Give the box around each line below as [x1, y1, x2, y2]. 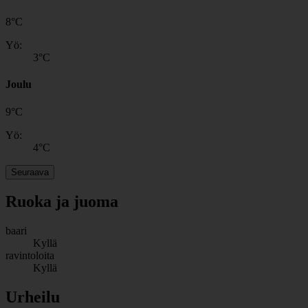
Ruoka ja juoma [5, 192, 118, 211]
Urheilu [5, 288, 60, 307]
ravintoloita [5, 250, 54, 262]
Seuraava [11, 166, 49, 177]
